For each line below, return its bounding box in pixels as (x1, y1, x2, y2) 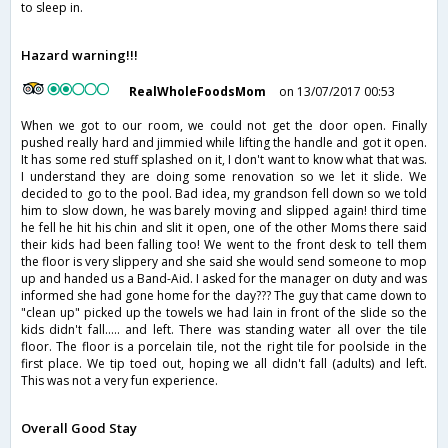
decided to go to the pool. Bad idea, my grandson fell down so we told (21, 185, 427, 203)
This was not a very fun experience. (21, 372, 218, 390)
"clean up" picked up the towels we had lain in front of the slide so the (21, 304, 427, 322)
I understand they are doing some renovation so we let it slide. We (21, 168, 427, 186)
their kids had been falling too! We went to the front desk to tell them (21, 236, 427, 254)
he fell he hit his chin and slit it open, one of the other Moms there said (21, 219, 427, 237)
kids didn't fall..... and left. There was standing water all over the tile (21, 321, 427, 339)
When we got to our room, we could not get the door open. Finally (21, 117, 427, 135)
